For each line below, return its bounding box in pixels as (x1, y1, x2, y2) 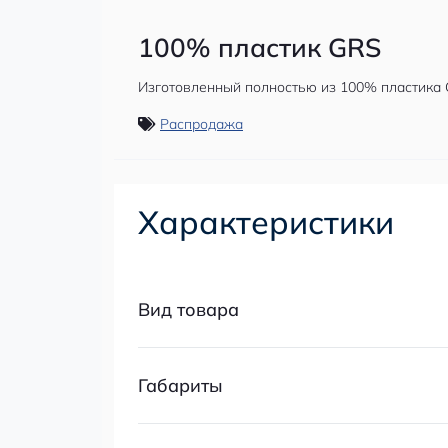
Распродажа (160, 114, 243, 133)
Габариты (138, 373, 223, 397)
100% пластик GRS (138, 30, 381, 64)
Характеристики (138, 201, 394, 242)
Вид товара (138, 297, 239, 321)
